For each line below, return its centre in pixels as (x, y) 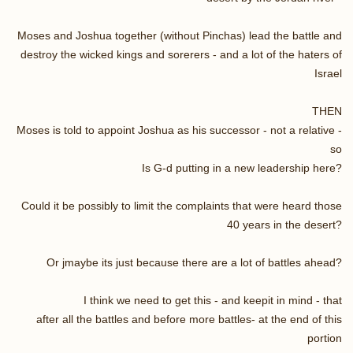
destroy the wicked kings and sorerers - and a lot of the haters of (181, 54)
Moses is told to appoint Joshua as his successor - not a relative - (179, 130)
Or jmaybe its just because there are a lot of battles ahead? (194, 262)
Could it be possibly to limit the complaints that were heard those (182, 205)
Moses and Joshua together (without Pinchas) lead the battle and (180, 35)
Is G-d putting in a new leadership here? (242, 167)
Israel (328, 73)
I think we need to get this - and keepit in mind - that (213, 300)
